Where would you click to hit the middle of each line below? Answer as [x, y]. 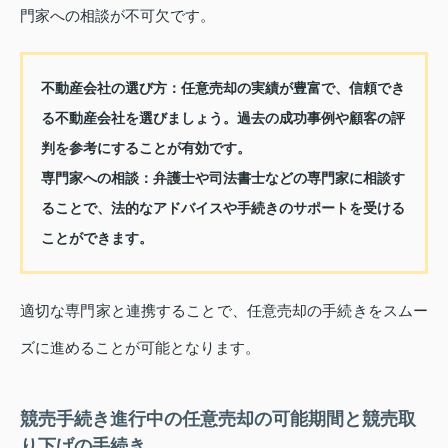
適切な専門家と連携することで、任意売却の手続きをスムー [224, 311]
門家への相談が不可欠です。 [117, 16]
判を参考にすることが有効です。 [145, 148]
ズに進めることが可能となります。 [140, 348]
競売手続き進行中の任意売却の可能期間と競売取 [218, 419]
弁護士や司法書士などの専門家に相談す [278, 178]
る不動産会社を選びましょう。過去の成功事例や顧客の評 [222, 118]
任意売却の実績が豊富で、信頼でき [292, 88]
